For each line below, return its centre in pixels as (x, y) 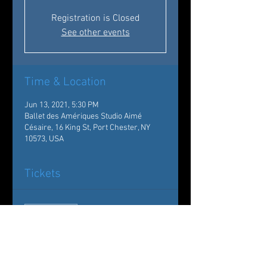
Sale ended (51, 210)
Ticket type (43, 230)
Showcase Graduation (80, 246)
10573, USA (44, 139)
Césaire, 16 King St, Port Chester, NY (87, 128)
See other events (95, 33)
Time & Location (65, 82)
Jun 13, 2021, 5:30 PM (62, 105)
